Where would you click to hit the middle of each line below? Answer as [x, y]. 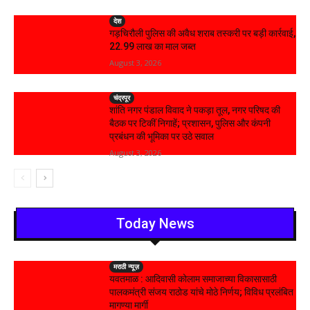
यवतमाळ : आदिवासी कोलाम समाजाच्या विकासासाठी [193, 279]
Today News [155, 224]
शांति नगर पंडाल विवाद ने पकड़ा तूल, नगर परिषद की [195, 110]
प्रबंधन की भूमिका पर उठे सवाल [162, 137]
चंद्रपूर [122, 98]
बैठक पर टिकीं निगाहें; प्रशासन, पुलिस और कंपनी [190, 124]
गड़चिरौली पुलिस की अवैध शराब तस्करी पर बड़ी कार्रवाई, [203, 33]
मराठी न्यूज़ [127, 267]
